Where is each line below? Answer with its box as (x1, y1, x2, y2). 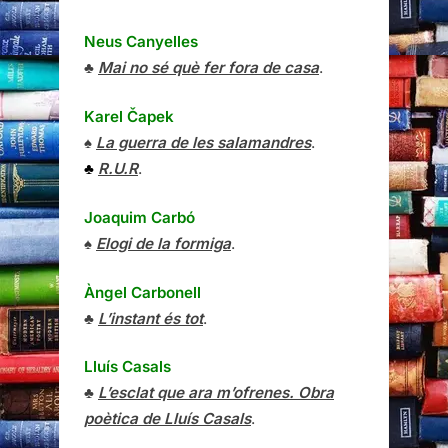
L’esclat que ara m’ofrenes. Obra (98, 383, 334, 403)
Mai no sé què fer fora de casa (98, 58, 319, 78)
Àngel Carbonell (84, 282, 201, 302)
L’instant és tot (98, 308, 203, 328)
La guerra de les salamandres (96, 133, 311, 152)
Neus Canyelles (84, 32, 198, 52)
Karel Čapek (84, 107, 174, 126)
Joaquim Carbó (84, 207, 195, 227)
